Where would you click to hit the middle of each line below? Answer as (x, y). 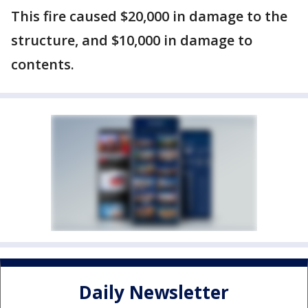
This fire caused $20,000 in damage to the (149, 16)
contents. (43, 64)
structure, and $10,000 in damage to (132, 40)
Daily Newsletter (154, 293)
